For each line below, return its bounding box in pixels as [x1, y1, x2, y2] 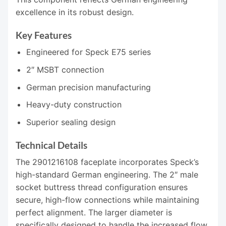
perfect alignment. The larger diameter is [16, 207, 172, 218]
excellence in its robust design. [16, 7, 134, 18]
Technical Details [16, 139, 87, 151]
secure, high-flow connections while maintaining [16, 195, 199, 205]
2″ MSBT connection [26, 65, 104, 75]
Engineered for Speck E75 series [26, 47, 151, 58]
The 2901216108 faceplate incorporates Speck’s [16, 157, 199, 167]
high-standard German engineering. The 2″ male [16, 169, 198, 180]
